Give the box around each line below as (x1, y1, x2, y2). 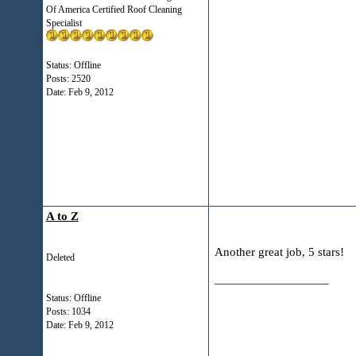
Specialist (45, 17, 82, 29)
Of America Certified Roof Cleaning (45, 4, 182, 15)
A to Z (45, 210, 79, 222)
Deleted (45, 252, 75, 263)
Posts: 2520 (45, 73, 91, 84)
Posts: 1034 (45, 306, 91, 317)
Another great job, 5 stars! (214, 246, 344, 258)
